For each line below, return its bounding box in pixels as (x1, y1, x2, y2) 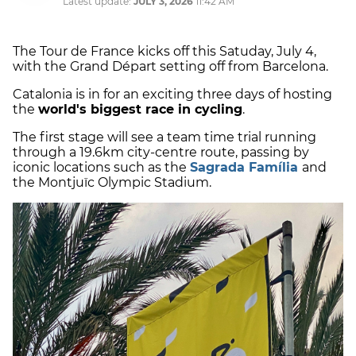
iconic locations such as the (13, 160, 190, 176)
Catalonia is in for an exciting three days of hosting (13, 87, 332, 103)
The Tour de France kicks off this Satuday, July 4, (13, 44, 316, 60)
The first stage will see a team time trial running (13, 130, 316, 145)
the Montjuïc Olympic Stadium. (13, 175, 211, 191)
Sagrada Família (190, 160, 298, 176)
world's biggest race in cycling (38, 102, 242, 118)
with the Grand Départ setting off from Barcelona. (13, 59, 328, 75)
